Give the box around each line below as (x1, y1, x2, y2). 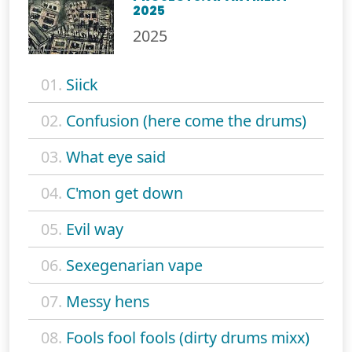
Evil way (66, 218, 123, 240)
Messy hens (66, 290, 149, 312)
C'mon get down (66, 181, 183, 203)
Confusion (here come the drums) (66, 109, 306, 131)
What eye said (66, 145, 166, 167)
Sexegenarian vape (66, 254, 203, 276)
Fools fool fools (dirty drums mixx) (66, 326, 310, 348)
